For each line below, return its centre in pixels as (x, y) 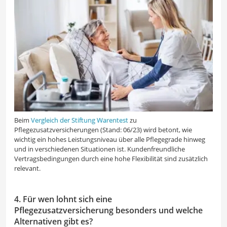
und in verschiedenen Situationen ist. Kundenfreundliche (100, 149)
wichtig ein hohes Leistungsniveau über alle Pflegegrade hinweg (110, 140)
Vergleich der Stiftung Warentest (80, 120)
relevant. (27, 168)
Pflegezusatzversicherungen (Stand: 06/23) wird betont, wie (103, 130)
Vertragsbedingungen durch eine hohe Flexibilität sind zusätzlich (111, 159)
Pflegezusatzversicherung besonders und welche (108, 211)
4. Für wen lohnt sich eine (63, 199)
